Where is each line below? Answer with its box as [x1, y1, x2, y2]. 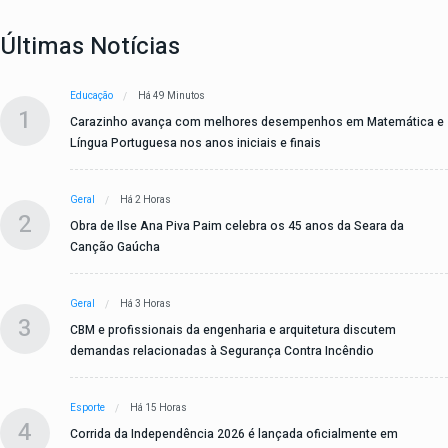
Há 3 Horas [120, 297, 171, 312]
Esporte [70, 401, 105, 416]
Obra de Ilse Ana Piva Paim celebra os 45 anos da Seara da [70, 217, 404, 236]
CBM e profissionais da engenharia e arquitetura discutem [70, 321, 396, 340]
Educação [70, 89, 113, 104]
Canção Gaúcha [70, 238, 160, 257]
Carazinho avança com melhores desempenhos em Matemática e [70, 113, 444, 132]
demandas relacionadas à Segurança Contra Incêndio [70, 342, 374, 361]
